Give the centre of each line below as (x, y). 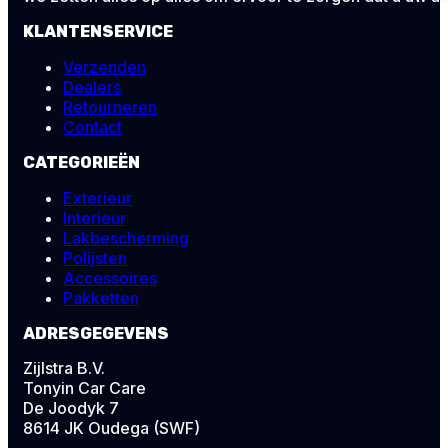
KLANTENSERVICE (98, 31)
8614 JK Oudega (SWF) (111, 427)
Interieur (94, 217)
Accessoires (110, 277)
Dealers (92, 86)
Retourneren (110, 106)
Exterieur (97, 197)
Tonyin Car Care (84, 387)
